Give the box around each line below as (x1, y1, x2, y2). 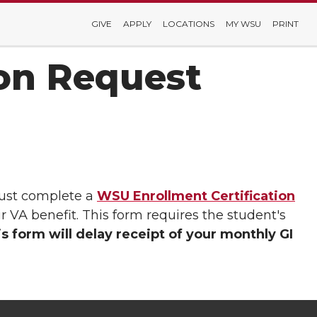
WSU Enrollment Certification (97, 188, 295, 204)
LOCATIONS (163, 18, 214, 29)
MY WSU (226, 18, 261, 29)
